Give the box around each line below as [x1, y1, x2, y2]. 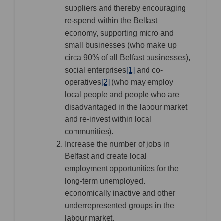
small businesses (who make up [65, 41, 177, 50]
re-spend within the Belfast [65, 16, 157, 25]
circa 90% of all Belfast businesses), [65, 53, 190, 62]
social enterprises [65, 66, 126, 74]
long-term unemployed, [65, 177, 145, 185]
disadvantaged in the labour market [65, 103, 187, 111]
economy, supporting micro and [65, 29, 174, 37]
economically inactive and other [65, 189, 175, 198]
